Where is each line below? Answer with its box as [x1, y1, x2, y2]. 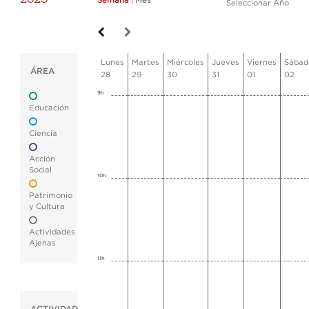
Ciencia [29, 130, 57, 137]
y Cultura [29, 203, 65, 210]
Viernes [247, 59, 277, 66]
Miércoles [167, 59, 204, 66]
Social [29, 166, 52, 174]
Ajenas [29, 239, 56, 247]
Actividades [29, 228, 75, 236]
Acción [29, 155, 55, 163]
